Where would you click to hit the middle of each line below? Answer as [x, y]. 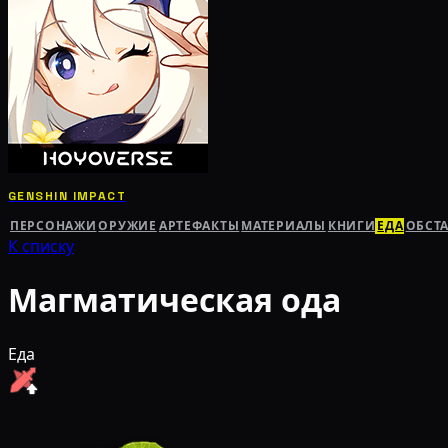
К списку [41, 246]
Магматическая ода [174, 301]
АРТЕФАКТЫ [199, 225]
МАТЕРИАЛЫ [283, 225]
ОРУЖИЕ [127, 225]
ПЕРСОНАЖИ [53, 225]
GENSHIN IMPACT [67, 195]
